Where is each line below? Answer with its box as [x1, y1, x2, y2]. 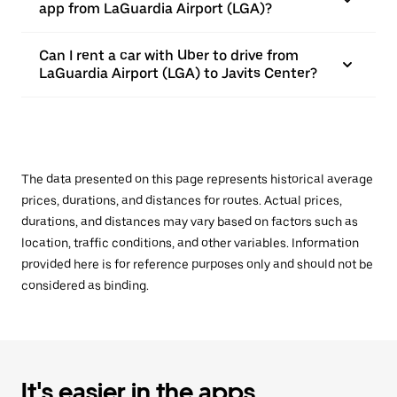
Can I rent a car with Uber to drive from [39, 47, 299, 64]
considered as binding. [21, 278, 149, 292]
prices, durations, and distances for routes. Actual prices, [21, 193, 342, 207]
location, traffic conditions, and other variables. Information [21, 236, 359, 250]
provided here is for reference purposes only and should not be [21, 257, 373, 271]
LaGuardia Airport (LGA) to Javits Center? [39, 65, 317, 82]
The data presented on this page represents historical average [21, 172, 373, 186]
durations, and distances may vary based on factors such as [21, 214, 358, 229]
